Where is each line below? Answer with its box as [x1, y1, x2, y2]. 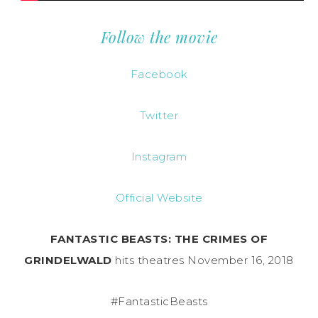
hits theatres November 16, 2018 [111, 253, 294, 268]
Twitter [139, 109, 179, 123]
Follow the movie [100, 26, 218, 48]
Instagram [131, 150, 187, 164]
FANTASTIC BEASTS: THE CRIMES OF [50, 232, 268, 246]
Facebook [130, 67, 188, 82]
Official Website [115, 191, 203, 205]
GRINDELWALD [24, 253, 112, 268]
